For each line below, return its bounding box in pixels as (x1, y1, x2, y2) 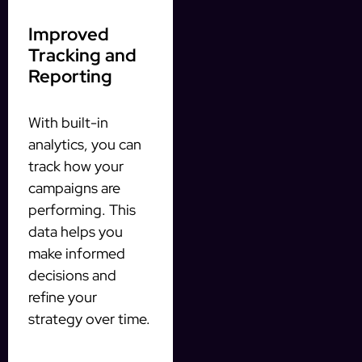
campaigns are (28, 178, 120, 197)
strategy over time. (28, 309, 150, 328)
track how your (28, 156, 124, 175)
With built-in (28, 112, 108, 132)
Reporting (28, 64, 112, 88)
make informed (28, 243, 125, 263)
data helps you (28, 221, 123, 241)
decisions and (28, 265, 116, 284)
